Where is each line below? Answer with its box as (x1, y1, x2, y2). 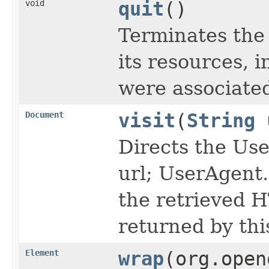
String (187, 109, 255, 131)
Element (25, 247, 59, 258)
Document (25, 109, 64, 119)
